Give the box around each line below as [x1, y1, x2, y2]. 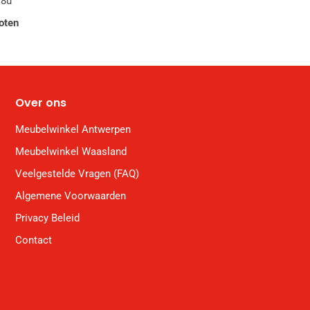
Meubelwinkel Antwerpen [15, 123, 131, 136]
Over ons [15, 95, 66, 111]
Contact [15, 234, 52, 247]
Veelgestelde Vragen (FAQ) [15, 167, 139, 181]
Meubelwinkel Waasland [15, 145, 127, 158]
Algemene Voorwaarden [15, 190, 126, 203]
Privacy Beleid [15, 212, 80, 225]
